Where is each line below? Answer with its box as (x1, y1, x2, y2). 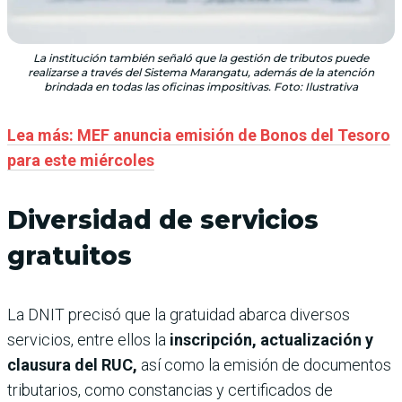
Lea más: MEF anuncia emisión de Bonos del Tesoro (7, 126, 390, 145)
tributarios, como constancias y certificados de (7, 380, 333, 400)
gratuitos (7, 240, 132, 272)
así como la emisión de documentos (137, 355, 391, 375)
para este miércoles (7, 151, 154, 170)
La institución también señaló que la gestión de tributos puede (33, 51, 369, 66)
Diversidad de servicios (7, 205, 319, 236)
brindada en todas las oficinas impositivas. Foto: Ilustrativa (44, 80, 358, 94)
